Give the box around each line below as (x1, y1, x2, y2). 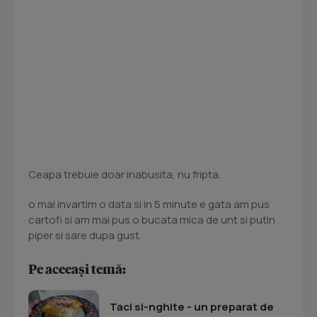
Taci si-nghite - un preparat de (110, 299, 274, 314)
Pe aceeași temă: (28, 260, 126, 277)
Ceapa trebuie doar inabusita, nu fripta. (28, 167, 221, 183)
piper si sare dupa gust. (28, 228, 142, 243)
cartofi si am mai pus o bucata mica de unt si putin (28, 212, 275, 228)
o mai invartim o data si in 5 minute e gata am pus (28, 197, 270, 212)
